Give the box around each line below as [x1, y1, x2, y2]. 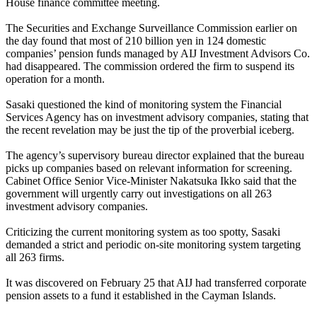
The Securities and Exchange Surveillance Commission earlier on [6, 22, 297, 35]
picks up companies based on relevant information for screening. [6, 162, 292, 175]
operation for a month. [6, 73, 105, 86]
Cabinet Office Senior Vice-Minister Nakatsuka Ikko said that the [6, 175, 296, 188]
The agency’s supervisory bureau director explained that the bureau [6, 149, 304, 162]
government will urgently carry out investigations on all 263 [6, 188, 272, 200]
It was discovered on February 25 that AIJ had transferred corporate [6, 277, 306, 289]
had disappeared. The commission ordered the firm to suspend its [6, 60, 294, 73]
